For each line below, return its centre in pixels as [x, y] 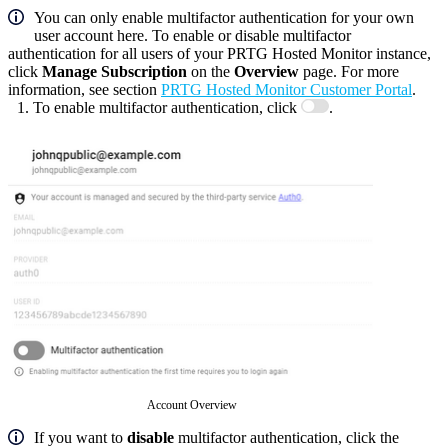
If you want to [80, 437]
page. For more [349, 72]
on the [210, 72]
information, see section [84, 90]
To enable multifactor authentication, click [167, 108]
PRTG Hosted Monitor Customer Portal [286, 90]
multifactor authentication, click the [286, 437]
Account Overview [191, 404]
